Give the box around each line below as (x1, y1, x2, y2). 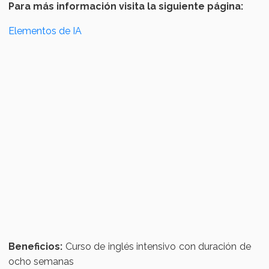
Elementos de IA (8, 25, 82, 37)
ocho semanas (8, 256, 77, 268)
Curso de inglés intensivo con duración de (62, 241, 251, 253)
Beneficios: (8, 241, 63, 253)
